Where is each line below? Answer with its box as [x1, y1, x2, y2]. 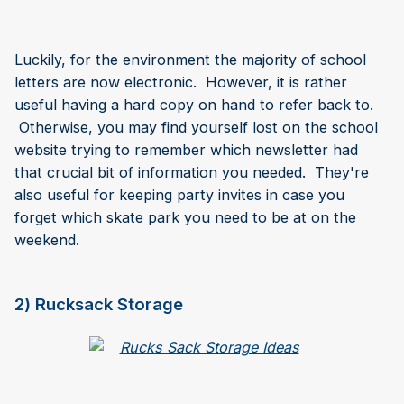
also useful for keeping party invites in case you [14, 185, 344, 204]
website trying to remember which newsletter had [14, 140, 358, 159]
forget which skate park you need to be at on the [14, 207, 356, 226]
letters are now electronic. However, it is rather [14, 72, 347, 91]
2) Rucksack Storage [14, 293, 183, 315]
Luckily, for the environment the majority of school [14, 50, 366, 69]
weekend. [14, 230, 79, 249]
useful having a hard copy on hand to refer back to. [14, 95, 373, 114]
